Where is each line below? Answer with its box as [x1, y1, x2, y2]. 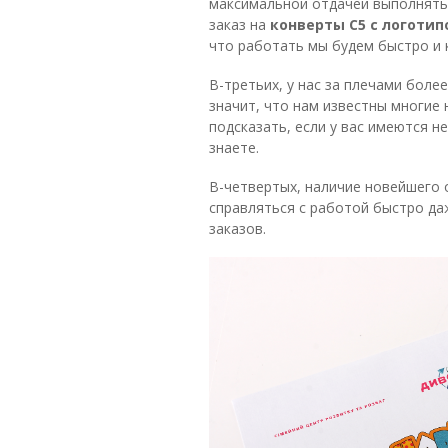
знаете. [209, 138, 259, 157]
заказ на [209, 15, 270, 34]
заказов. [209, 219, 266, 238]
